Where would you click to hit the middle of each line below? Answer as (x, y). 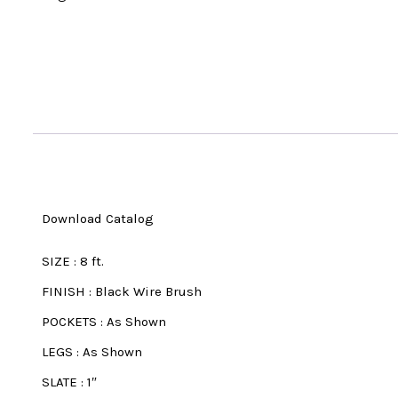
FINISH (64, 291)
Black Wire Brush (148, 291)
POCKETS (69, 321)
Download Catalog (98, 218)
